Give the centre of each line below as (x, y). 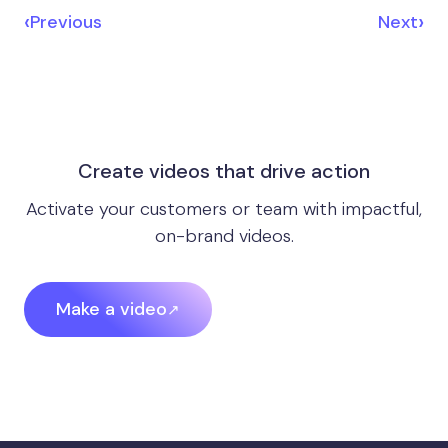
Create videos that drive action (224, 171)
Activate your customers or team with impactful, (224, 209)
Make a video (111, 309)
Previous (66, 22)
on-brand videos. (224, 236)
